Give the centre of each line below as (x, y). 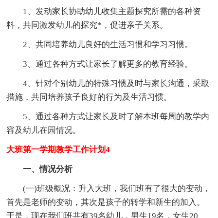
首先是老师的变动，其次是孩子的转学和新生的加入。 (106, 202)
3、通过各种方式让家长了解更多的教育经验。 (100, 64)
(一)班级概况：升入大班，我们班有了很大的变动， (109, 188)
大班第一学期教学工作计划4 (58, 149)
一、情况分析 (40, 169)
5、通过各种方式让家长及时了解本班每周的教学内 (108, 116)
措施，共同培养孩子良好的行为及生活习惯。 (89, 97)
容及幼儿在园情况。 (44, 130)
